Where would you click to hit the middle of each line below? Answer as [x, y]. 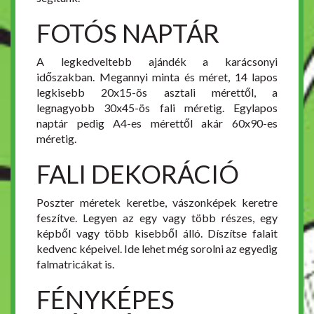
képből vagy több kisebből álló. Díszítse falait [157, 233]
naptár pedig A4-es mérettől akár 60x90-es [157, 123]
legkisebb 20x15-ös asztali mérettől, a [157, 93]
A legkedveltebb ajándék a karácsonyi [157, 62]
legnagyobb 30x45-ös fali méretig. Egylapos [157, 108]
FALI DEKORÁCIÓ [138, 174]
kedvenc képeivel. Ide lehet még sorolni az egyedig [157, 249]
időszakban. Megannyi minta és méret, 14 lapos [157, 77]
